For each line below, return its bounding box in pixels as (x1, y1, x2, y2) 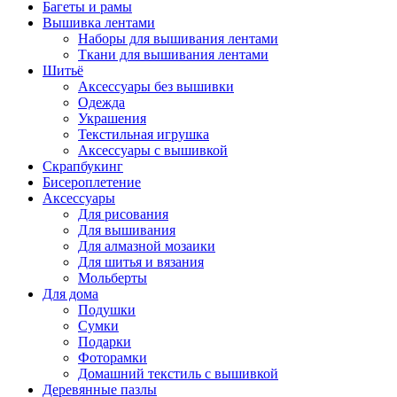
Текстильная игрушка (78, 127, 209, 143)
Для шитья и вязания (78, 254, 204, 270)
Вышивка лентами (43, 15, 155, 31)
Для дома (43, 286, 98, 302)
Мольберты (78, 270, 147, 286)
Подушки (78, 302, 136, 318)
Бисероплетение (43, 175, 141, 191)
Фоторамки (78, 350, 147, 366)
